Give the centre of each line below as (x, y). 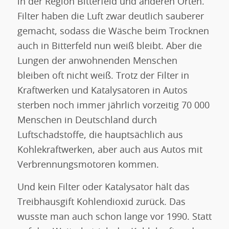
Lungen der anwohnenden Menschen (97, 62)
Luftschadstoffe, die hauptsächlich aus (100, 136)
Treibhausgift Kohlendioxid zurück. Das (101, 203)
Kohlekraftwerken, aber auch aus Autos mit (110, 151)
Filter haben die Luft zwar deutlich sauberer (110, 17)
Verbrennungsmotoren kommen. (88, 165)
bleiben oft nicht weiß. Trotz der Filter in (103, 76)
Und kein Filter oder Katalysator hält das (103, 188)
